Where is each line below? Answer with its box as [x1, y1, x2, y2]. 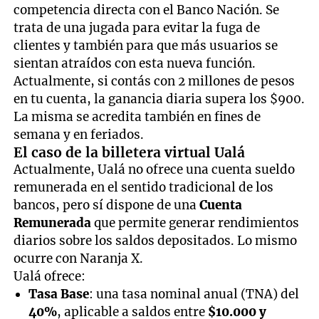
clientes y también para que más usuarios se [14, 38, 278, 54]
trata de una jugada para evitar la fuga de [14, 20, 261, 36]
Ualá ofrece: [14, 268, 86, 285]
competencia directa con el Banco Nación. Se [14, 2, 280, 19]
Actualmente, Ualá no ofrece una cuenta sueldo [14, 162, 296, 178]
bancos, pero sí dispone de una [14, 197, 200, 214]
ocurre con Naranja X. [14, 251, 144, 267]
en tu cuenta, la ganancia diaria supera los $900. [14, 91, 305, 108]
